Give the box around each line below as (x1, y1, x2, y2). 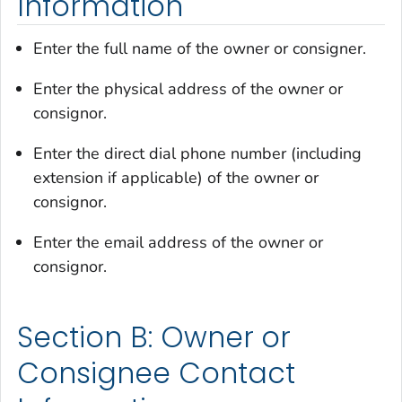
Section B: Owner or (17, 318, 292, 358)
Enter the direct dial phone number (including (33, 143, 362, 165)
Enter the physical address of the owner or (33, 78, 343, 100)
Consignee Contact (17, 354, 295, 394)
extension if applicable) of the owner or (33, 167, 319, 189)
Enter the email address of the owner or (33, 232, 323, 254)
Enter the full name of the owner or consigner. (33, 38, 366, 60)
